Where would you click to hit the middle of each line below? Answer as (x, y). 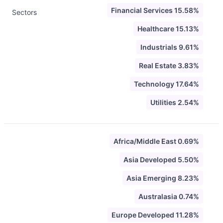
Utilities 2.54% (175, 102)
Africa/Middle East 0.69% (156, 141)
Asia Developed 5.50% (161, 160)
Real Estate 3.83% (169, 65)
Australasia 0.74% (169, 196)
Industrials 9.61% (170, 47)
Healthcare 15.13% (168, 29)
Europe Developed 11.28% (155, 215)
